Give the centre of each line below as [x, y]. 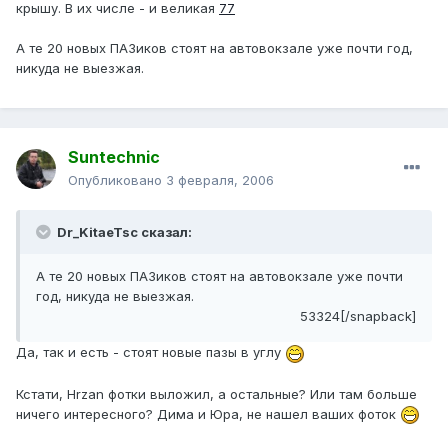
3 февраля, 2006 [220, 180]
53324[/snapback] [358, 316]
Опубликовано [117, 180]
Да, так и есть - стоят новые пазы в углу [150, 352]
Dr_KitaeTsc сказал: [123, 232]
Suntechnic [114, 157]
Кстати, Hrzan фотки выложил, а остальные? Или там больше [216, 393]
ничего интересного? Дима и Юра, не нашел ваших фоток [208, 413]
